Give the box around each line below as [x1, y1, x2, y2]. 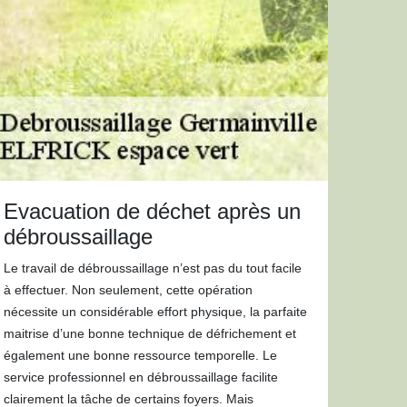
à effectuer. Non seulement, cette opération [4, 283, 253, 297]
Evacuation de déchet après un [4, 199, 302, 223]
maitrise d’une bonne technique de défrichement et [4, 326, 297, 341]
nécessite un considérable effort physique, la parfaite [4, 304, 308, 319]
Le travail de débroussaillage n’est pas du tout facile [4, 261, 303, 275]
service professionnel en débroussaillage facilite [4, 370, 279, 384]
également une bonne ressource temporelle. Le [4, 348, 278, 362]
